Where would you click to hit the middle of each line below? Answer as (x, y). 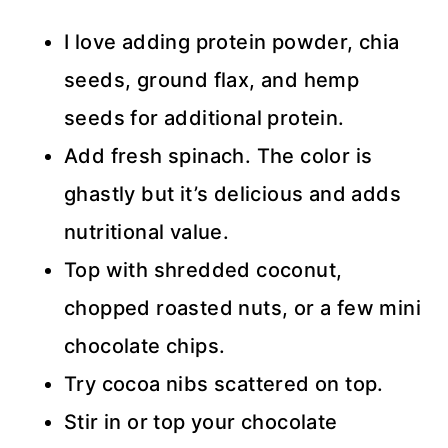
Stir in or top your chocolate (201, 422)
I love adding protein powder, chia (232, 42)
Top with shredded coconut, (203, 270)
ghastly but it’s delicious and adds (232, 194)
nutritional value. (147, 232)
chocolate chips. (145, 346)
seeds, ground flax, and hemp (212, 80)
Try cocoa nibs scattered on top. (224, 384)
